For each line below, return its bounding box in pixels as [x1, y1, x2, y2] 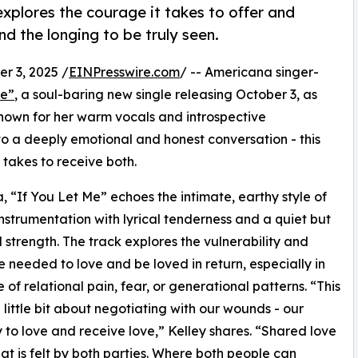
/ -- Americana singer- [180, 64, 319, 81]
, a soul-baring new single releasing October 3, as [14, 86, 317, 103]
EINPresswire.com [69, 64, 180, 81]
